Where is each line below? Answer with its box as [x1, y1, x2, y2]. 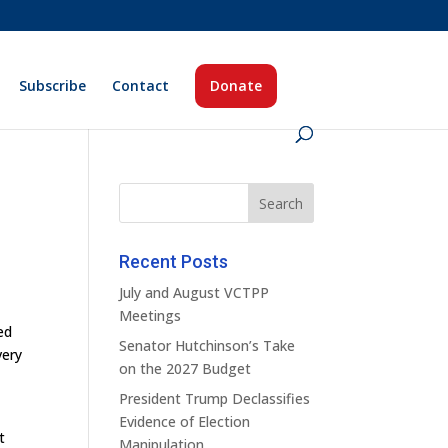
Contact [112, 76, 170, 95]
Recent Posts [119, 251, 229, 272]
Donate [210, 76, 263, 95]
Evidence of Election [119, 412, 251, 431]
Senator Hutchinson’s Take [119, 336, 296, 355]
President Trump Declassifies [119, 389, 311, 408]
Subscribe [19, 76, 87, 95]
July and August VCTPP [119, 283, 270, 302]
